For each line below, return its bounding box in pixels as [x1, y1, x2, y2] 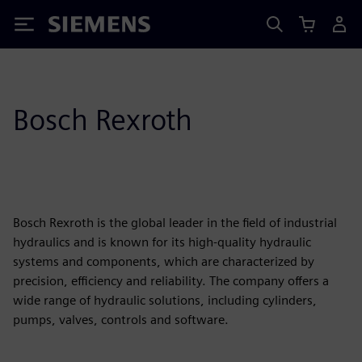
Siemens [48, 19, 102, 36]
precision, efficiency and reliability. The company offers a [13, 273, 329, 288]
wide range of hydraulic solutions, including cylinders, [13, 293, 317, 308]
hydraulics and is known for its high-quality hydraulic [13, 234, 311, 250]
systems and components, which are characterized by [13, 254, 314, 269]
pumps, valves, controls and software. [13, 312, 229, 327]
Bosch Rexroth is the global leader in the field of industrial [13, 215, 337, 230]
